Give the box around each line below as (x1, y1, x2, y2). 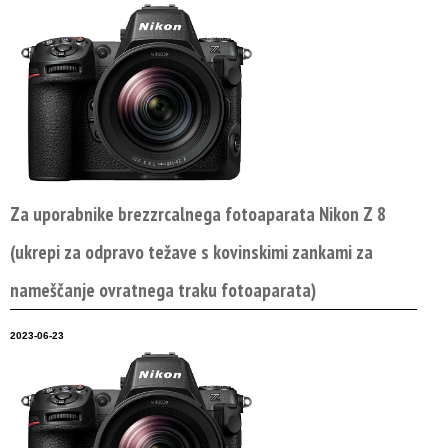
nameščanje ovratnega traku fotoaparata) (10, 278, 316, 302)
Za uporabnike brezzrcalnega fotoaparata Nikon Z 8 (10, 202, 386, 226)
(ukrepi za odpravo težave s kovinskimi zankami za (10, 240, 373, 264)
